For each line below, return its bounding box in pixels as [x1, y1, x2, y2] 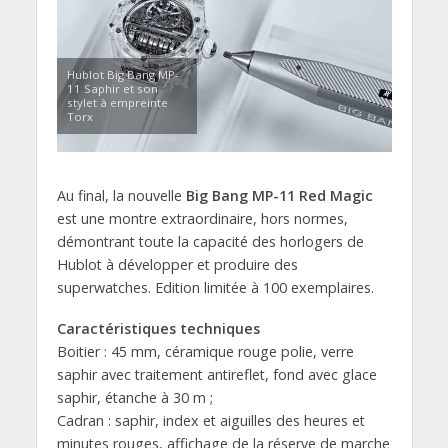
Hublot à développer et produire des [56, 254, 298, 274]
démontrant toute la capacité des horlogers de [56, 231, 364, 251]
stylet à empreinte [66, 94, 168, 110]
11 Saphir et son [66, 80, 158, 96]
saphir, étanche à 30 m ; [56, 387, 213, 407]
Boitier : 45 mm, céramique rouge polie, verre [56, 341, 354, 361]
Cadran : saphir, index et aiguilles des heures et [56, 410, 365, 430]
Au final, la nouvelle [56, 185, 186, 205]
